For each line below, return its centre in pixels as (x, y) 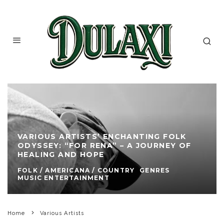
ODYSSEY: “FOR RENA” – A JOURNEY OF (104, 145)
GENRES (155, 170)
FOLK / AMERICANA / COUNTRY (76, 170)
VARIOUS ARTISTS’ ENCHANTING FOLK (102, 136)
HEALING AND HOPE (61, 154)
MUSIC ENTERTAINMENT (63, 177)
